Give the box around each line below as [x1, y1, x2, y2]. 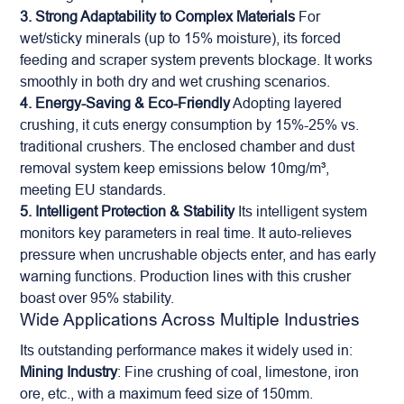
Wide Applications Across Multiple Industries [20, 309, 361, 329]
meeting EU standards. [20, 181, 167, 197]
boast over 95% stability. [20, 289, 175, 306]
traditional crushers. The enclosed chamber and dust [20, 138, 355, 154]
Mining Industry [20, 363, 118, 380]
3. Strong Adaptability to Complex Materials [20, 8, 296, 24]
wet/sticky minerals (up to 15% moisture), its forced [20, 30, 342, 46]
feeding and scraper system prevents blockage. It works [20, 51, 373, 68]
